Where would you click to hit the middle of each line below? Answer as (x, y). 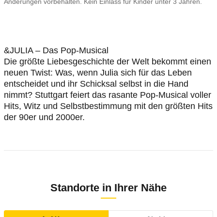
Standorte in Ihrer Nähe (108, 188)
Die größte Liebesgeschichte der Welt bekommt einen (108, 62)
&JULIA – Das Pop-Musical (56, 50)
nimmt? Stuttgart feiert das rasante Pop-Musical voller (108, 95)
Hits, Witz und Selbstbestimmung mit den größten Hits (108, 106)
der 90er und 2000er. (46, 117)
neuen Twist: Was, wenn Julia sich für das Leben (98, 73)
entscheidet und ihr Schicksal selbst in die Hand (96, 84)
